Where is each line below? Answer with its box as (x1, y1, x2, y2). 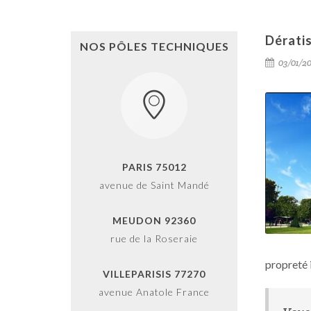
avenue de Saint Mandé (99, 179, 210, 191)
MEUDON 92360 (112, 215, 196, 226)
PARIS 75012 (121, 161, 187, 173)
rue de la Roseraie (110, 233, 198, 244)
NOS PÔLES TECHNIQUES (79, 40, 229, 53)
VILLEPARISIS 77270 (103, 268, 205, 280)
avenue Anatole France (99, 286, 210, 298)
